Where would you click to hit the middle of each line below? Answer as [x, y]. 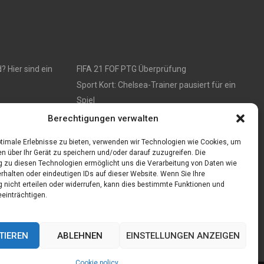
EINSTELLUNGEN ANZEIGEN [183, 235]
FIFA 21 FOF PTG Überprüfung [131, 69]
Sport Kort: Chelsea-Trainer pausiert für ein [156, 85]
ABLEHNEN [80, 235]
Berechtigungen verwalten [103, 118]
